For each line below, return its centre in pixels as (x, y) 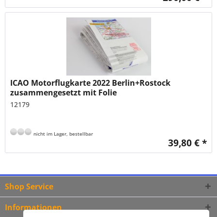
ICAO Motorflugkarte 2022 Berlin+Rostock (91, 83)
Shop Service (29, 187)
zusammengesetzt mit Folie (64, 92)
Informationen (33, 208)
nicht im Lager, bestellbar (63, 133)
